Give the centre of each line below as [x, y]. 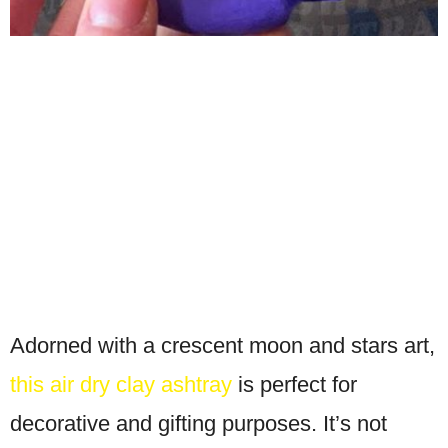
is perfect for [294, 384]
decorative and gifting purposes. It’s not [198, 423]
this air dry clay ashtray [121, 384]
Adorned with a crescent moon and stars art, [222, 345]
